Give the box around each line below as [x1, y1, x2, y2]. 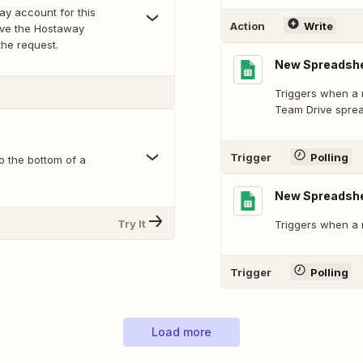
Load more [152, 325, 211, 339]
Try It [117, 216, 146, 230]
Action [230, 19, 265, 32]
